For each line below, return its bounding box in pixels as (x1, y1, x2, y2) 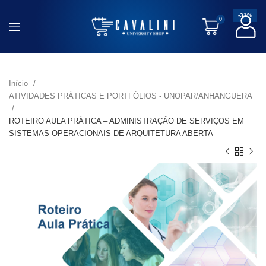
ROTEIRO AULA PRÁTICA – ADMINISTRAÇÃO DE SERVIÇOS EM (9, 116, 244, 125)
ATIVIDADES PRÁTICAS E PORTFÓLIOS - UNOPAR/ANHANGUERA (9, 91, 252, 100)
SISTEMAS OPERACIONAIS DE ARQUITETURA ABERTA (9, 129, 213, 138)
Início (9, 79, 30, 88)
